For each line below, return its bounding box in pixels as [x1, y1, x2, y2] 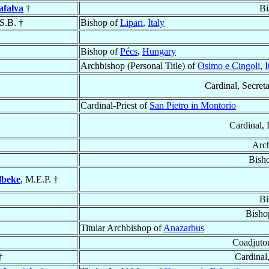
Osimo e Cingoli [198, 61, 260, 71]
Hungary [142, 46, 176, 57]
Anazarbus [163, 223, 204, 234]
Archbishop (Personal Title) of [80, 61, 198, 71]
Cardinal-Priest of [80, 100, 150, 111]
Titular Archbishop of [80, 223, 163, 234]
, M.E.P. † [20, 174, 58, 185]
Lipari [120, 17, 143, 28]
